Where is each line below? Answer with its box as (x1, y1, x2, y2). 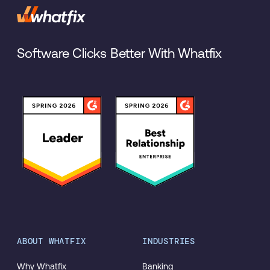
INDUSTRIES (142, 236, 195, 246)
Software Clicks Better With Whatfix (17, 46, 222, 61)
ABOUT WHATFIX (17, 236, 86, 246)
